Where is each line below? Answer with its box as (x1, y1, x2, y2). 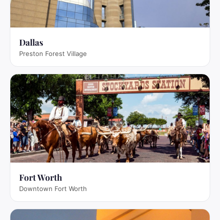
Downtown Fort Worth (19, 185, 87, 192)
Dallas (19, 36, 43, 48)
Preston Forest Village (19, 50, 87, 57)
